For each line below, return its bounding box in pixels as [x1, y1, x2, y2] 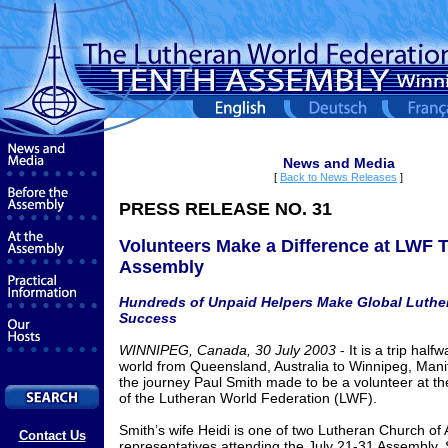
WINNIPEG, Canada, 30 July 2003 [119, 342, 336, 358]
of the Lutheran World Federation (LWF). [119, 390, 377, 406]
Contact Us [18, 428, 86, 443]
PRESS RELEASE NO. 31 [119, 199, 332, 219]
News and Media [282, 155, 395, 171]
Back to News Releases [280, 171, 397, 183]
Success [119, 310, 177, 326]
